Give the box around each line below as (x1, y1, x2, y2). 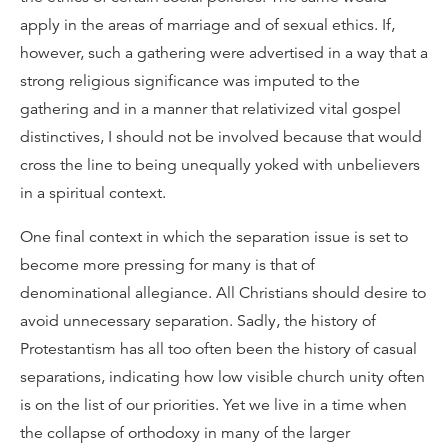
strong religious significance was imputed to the (20, 71, 360, 91)
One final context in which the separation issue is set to (20, 227, 408, 247)
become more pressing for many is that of (20, 255, 315, 275)
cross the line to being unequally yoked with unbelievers (20, 155, 420, 175)
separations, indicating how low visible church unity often (20, 367, 425, 387)
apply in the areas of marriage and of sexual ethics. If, (20, 15, 395, 35)
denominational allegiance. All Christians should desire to (20, 283, 426, 303)
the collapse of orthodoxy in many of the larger (20, 423, 350, 443)
